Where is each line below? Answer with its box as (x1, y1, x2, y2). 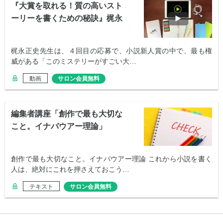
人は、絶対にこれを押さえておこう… (11, 165, 129, 173)
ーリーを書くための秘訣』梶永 (11, 13, 122, 22)
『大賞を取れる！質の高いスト (11, 1, 122, 10)
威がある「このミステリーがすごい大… (11, 57, 136, 65)
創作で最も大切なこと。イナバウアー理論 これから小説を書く (11, 154, 212, 163)
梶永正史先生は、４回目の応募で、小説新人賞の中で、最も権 (11, 46, 212, 55)
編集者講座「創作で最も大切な (11, 109, 122, 118)
